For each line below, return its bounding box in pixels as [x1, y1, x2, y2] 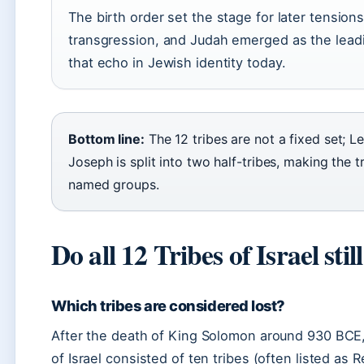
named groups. [68, 176, 159, 193]
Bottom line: [68, 131, 145, 147]
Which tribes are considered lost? [51, 297, 285, 314]
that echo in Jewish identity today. [68, 54, 286, 71]
